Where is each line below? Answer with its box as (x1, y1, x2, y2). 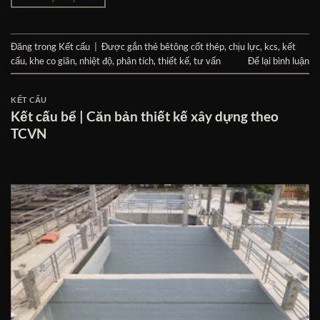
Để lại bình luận (248, 54, 309, 66)
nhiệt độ (79, 54, 112, 66)
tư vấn (194, 54, 221, 66)
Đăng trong (11, 40, 59, 52)
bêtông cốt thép (160, 40, 224, 52)
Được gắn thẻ (101, 40, 160, 52)
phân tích (116, 54, 154, 66)
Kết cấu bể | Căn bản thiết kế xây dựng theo (11, 107, 279, 124)
